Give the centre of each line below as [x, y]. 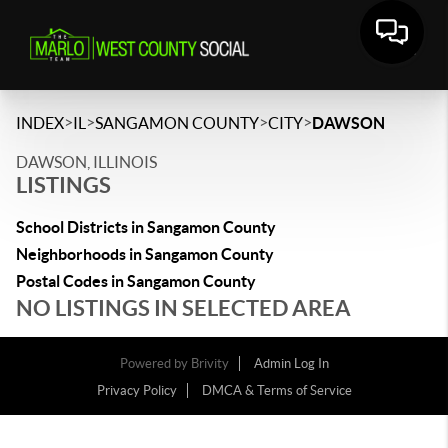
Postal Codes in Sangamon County [136, 281]
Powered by [155, 363]
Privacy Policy [136, 390]
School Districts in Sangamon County [146, 227]
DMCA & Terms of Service [276, 390]
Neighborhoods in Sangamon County [145, 254]
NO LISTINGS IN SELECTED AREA [183, 307]
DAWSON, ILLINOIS [86, 162]
